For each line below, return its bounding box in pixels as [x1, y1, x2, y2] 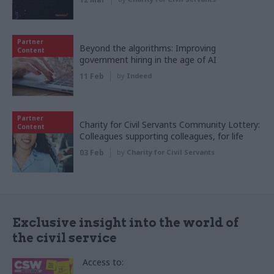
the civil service [12, 230, 117, 245]
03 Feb [80, 147, 104, 158]
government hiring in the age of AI [80, 53, 217, 65]
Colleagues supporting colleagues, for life [80, 130, 243, 142]
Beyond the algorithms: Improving [80, 42, 216, 54]
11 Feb [80, 70, 104, 81]
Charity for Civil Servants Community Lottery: [80, 118, 260, 130]
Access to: [83, 256, 124, 268]
